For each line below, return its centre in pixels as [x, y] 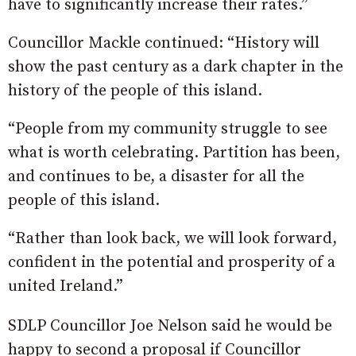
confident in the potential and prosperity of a [172, 262]
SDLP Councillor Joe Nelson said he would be [170, 326]
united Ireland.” [66, 286]
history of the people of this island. [135, 91]
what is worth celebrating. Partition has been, [174, 153]
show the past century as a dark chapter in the [176, 67]
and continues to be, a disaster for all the [156, 176]
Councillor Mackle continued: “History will [164, 43]
